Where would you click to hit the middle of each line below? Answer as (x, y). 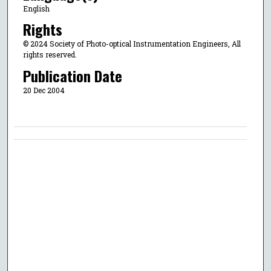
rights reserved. (50, 55)
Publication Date (72, 75)
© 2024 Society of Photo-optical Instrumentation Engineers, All (132, 44)
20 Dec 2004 (44, 90)
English (36, 8)
